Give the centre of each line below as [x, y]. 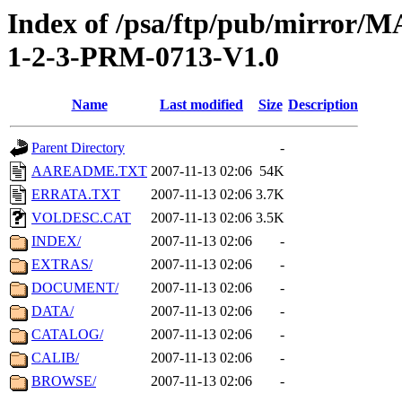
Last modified [201, 105]
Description [323, 105]
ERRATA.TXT [76, 195]
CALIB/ [55, 358]
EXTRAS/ [62, 265]
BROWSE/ [64, 381]
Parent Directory [78, 148]
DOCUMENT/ [75, 288]
